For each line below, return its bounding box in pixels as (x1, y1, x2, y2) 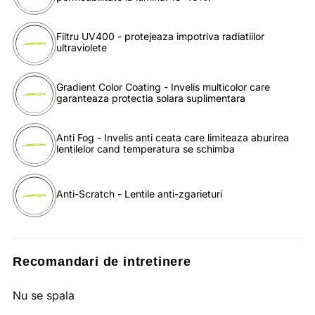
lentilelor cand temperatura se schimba (56, 142, 235, 155)
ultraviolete (56, 41, 107, 53)
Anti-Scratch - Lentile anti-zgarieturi (56, 187, 222, 200)
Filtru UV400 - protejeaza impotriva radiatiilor (56, 30, 264, 42)
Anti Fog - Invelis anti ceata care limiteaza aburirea (56, 131, 289, 143)
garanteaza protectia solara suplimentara (56, 91, 245, 104)
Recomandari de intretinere (12, 255, 191, 269)
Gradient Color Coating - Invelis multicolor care (56, 80, 270, 93)
